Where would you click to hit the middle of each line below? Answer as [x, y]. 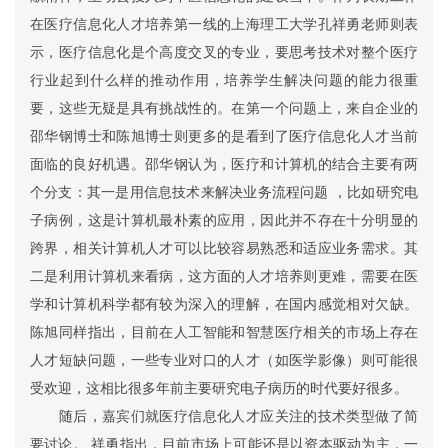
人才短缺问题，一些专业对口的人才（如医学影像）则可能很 [224, 360]
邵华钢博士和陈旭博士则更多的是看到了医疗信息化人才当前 [224, 136]
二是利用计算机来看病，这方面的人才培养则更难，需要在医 [224, 276]
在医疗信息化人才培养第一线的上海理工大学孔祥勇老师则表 [224, 24]
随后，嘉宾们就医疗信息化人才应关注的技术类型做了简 [224, 416]
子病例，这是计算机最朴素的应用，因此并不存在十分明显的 [224, 220]
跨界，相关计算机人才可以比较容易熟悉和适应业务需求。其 [224, 248]
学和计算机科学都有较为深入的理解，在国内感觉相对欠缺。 [224, 304]
